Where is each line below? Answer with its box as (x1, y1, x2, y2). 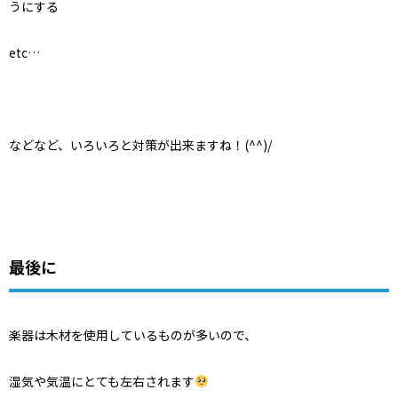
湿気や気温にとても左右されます (9, 372, 195, 390)
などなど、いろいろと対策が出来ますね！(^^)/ (9, 135, 272, 154)
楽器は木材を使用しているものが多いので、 (9, 326, 257, 344)
